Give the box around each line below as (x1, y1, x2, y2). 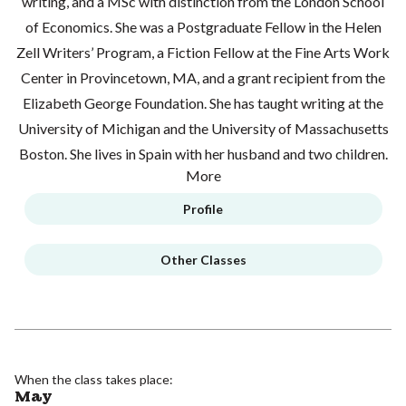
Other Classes (159, 251, 246, 267)
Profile (183, 200, 223, 217)
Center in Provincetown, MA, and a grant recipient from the (21, 68, 385, 86)
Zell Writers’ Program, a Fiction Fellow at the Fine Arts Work (16, 43, 390, 61)
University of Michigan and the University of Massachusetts (17, 119, 389, 137)
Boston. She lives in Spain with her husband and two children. (18, 144, 388, 162)
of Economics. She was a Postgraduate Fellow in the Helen (24, 17, 382, 35)
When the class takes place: (14, 371, 173, 387)
